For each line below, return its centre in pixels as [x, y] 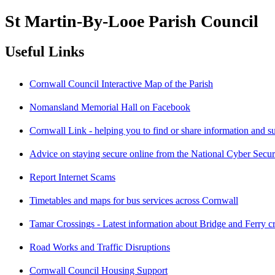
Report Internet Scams [72, 177]
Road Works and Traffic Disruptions [100, 247]
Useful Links [45, 51]
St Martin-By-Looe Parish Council [132, 21]
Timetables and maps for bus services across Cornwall [134, 200]
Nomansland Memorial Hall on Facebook [110, 107]
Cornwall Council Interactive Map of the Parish [121, 83]
